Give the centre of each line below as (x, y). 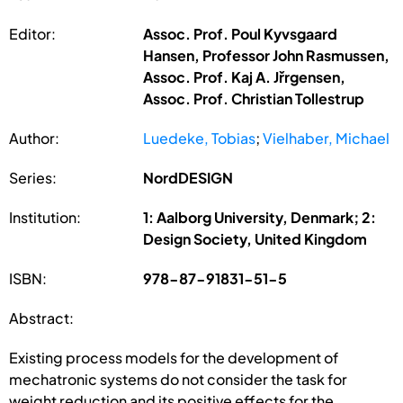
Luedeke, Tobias (200, 138)
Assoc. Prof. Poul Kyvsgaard (241, 33)
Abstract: (41, 318)
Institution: (45, 217)
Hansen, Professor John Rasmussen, (267, 55)
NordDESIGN (188, 177)
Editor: (32, 33)
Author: (34, 138)
